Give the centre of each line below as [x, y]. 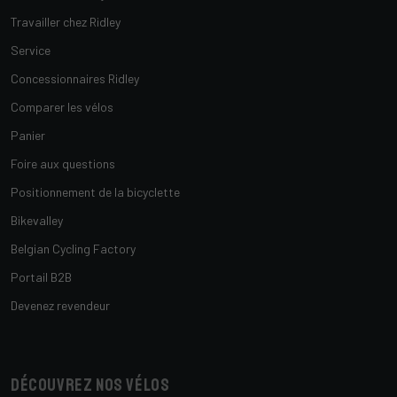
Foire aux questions [63, 163]
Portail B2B [41, 277]
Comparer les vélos [62, 107]
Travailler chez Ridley [66, 22]
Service [31, 50]
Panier [28, 135]
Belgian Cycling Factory [73, 249]
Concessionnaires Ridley [75, 78]
